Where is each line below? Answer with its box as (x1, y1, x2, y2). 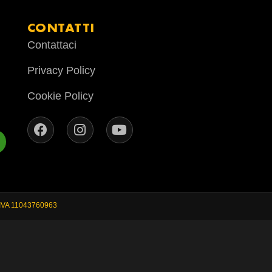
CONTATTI (27, 18, 95, 36)
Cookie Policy (27, 89, 93, 102)
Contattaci (27, 38, 76, 51)
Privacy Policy (27, 64, 95, 76)
